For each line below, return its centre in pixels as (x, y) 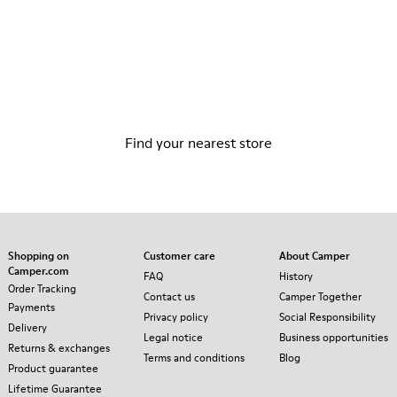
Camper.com (39, 270)
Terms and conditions (194, 357)
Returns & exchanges (59, 347)
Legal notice (173, 337)
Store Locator (198, 46)
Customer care (179, 255)
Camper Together (320, 296)
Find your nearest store (198, 142)
